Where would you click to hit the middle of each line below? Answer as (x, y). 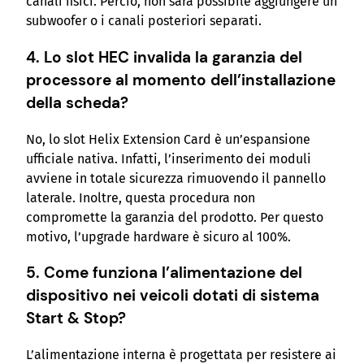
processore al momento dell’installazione (181, 80)
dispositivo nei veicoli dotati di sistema (173, 296)
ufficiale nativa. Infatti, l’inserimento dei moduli (169, 158)
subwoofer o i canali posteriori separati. (144, 21)
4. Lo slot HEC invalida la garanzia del (164, 57)
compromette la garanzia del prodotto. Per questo (175, 217)
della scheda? (77, 102)
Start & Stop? (76, 318)
